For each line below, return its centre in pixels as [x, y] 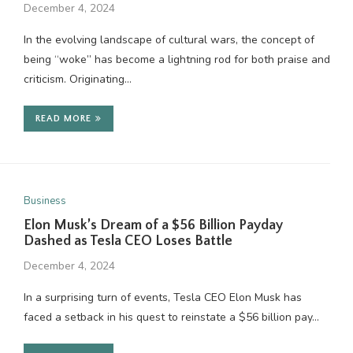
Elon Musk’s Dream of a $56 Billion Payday [153, 225]
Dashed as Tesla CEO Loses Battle [128, 241]
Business [45, 201]
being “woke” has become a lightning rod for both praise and [176, 59]
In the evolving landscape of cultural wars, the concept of [169, 40]
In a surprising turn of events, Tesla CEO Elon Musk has [162, 297]
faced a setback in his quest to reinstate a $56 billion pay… [171, 317]
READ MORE [63, 119]
